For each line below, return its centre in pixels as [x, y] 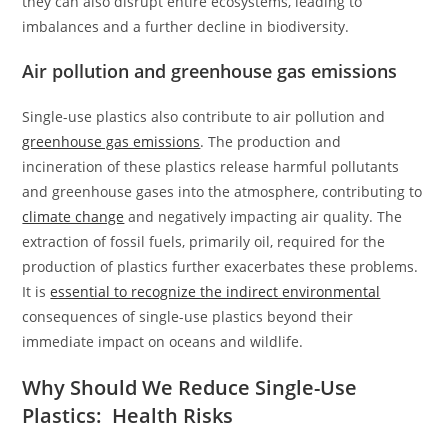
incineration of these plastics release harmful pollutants [211, 166]
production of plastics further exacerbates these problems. [220, 266]
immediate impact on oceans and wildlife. [163, 341]
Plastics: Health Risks [128, 415]
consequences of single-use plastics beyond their [188, 316]
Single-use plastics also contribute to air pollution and [204, 116]
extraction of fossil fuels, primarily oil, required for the [204, 241]
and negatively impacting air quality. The [263, 216]
